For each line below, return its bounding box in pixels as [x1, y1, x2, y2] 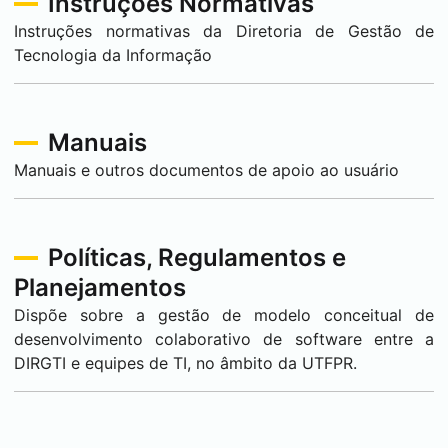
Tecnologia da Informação [14, 45, 212, 65]
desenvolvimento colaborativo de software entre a [14, 329, 434, 349]
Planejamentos [14, 273, 186, 302]
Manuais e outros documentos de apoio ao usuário [14, 160, 399, 180]
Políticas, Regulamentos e [48, 243, 346, 272]
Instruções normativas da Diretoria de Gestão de [14, 21, 434, 41]
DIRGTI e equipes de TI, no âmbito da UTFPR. [14, 353, 357, 373]
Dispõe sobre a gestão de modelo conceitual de [14, 305, 434, 325]
